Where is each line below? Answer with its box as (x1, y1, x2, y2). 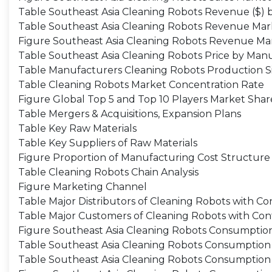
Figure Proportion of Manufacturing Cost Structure (18, 152, 270, 163)
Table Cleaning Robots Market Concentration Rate (18, 79, 264, 90)
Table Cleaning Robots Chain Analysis (18, 166, 199, 178)
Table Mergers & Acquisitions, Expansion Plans (18, 108, 241, 120)
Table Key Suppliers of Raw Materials (18, 137, 197, 149)
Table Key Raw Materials (18, 123, 137, 134)
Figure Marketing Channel (18, 181, 147, 192)
